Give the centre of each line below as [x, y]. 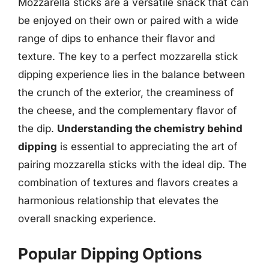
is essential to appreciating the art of [147, 147]
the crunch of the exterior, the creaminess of [126, 92]
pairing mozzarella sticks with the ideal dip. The [132, 165]
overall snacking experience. [87, 219]
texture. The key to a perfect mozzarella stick [128, 56]
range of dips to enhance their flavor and [116, 38]
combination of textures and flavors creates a [128, 183]
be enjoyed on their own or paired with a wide [128, 20]
